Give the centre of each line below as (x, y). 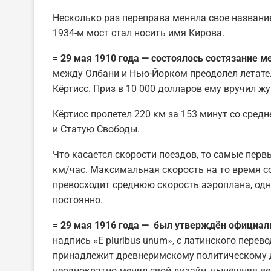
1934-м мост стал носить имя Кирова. (139, 33)
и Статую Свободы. (96, 129)
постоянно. (78, 200)
